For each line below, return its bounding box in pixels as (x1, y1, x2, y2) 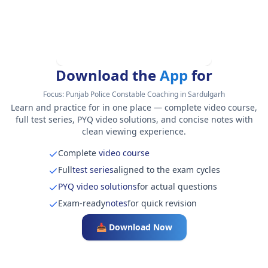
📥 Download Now (96, 221, 172, 233)
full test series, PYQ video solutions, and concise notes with (15, 114, 253, 126)
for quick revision (127, 197, 197, 209)
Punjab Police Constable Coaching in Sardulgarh (66, 89, 225, 100)
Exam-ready (57, 197, 105, 209)
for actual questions (136, 181, 217, 193)
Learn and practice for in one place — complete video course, (11, 102, 257, 114)
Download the (56, 65, 160, 86)
